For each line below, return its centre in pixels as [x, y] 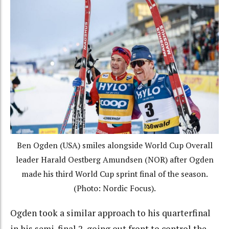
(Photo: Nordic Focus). [114, 189]
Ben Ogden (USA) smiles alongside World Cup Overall [114, 146]
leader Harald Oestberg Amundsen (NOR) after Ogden [114, 160]
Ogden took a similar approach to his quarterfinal [110, 213]
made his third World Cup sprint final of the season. [114, 174]
